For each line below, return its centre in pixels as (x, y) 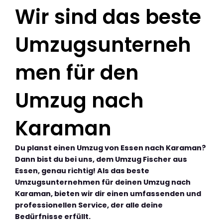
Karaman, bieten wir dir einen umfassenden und (108, 194)
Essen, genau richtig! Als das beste (82, 171)
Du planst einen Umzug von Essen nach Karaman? (111, 148)
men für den (77, 73)
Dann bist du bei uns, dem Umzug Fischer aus (101, 160)
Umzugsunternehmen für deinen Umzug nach (103, 182)
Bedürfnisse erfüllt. (53, 217)
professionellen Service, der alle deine (89, 205)
